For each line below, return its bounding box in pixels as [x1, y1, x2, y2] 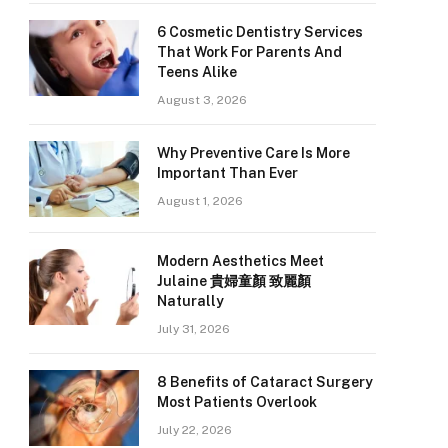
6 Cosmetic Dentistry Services [157, 24, 363, 40]
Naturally [157, 293, 224, 309]
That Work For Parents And [157, 44, 342, 60]
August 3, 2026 [157, 93, 247, 107]
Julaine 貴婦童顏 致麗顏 [157, 273, 311, 289]
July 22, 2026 [157, 423, 232, 437]
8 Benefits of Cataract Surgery [157, 374, 373, 390]
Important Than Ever [157, 165, 298, 181]
